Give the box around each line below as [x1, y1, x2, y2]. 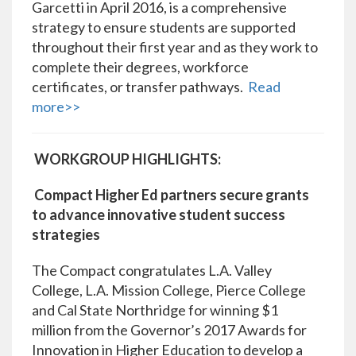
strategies [32, 226, 100, 244]
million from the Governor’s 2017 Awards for [32, 321, 307, 339]
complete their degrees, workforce [32, 58, 249, 76]
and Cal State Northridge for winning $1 [32, 301, 278, 319]
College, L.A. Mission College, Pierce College [32, 281, 306, 300]
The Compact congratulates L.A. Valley [32, 261, 272, 280]
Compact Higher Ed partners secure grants [34, 186, 309, 204]
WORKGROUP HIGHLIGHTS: [34, 150, 221, 168]
